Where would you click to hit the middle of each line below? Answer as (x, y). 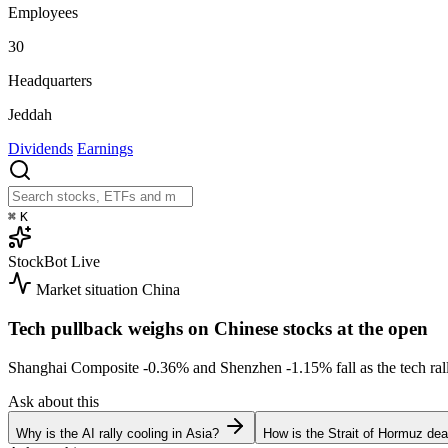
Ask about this (53, 401)
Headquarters (50, 81)
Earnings (105, 149)
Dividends (40, 149)
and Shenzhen (237, 367)
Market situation (87, 290)
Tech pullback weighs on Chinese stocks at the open (218, 328)
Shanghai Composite (75, 367)
